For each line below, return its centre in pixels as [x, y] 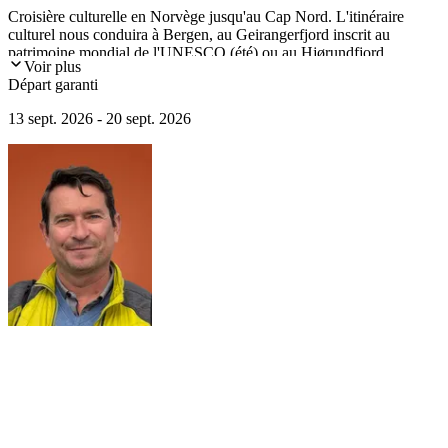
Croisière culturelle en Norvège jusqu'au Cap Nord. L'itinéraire [206, 17]
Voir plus [52, 67]
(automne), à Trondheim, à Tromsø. [119, 71]
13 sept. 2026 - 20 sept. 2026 [99, 119]
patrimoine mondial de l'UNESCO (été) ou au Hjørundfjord [196, 53]
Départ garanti [53, 85]
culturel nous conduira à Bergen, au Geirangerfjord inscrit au [199, 35]
